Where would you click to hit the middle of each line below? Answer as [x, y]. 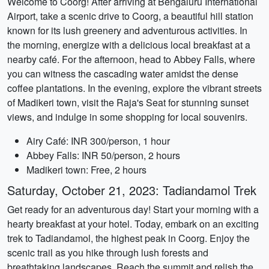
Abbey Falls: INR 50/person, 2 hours [103, 155]
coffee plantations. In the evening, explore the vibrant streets [134, 88]
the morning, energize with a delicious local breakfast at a [129, 45]
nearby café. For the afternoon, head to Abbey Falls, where [131, 59]
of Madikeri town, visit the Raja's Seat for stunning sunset [128, 102]
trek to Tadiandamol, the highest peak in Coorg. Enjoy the [128, 238]
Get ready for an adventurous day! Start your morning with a [133, 209]
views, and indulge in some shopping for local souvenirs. [127, 117]
